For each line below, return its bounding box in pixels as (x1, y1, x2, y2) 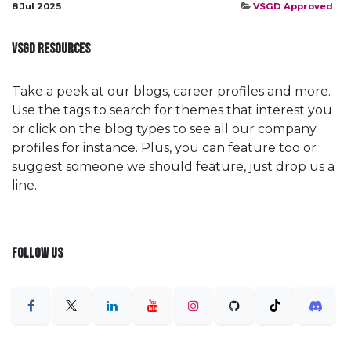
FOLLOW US (12, 244, 63, 262)
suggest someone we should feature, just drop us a (12, 158, 335, 174)
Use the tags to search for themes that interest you (12, 102, 332, 118)
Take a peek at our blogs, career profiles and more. (12, 83, 331, 99)
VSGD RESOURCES (12, 40, 90, 57)
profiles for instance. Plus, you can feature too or (12, 139, 317, 155)
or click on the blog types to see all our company (12, 121, 317, 136)
